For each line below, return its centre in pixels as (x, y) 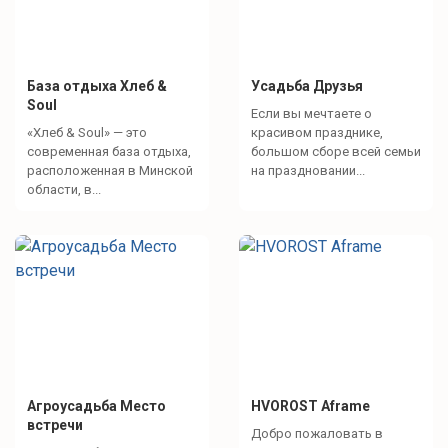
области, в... (64, 190)
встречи (55, 425)
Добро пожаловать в (317, 434)
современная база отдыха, (109, 152)
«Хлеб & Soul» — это (87, 133)
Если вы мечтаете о (311, 114)
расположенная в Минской (110, 171)
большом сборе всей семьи (336, 152)
